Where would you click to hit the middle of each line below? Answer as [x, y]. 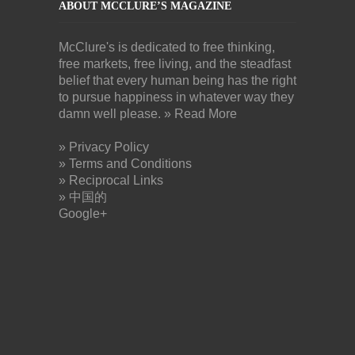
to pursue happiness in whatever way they [176, 97]
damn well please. [111, 114]
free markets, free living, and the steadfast [175, 64]
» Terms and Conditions [125, 164]
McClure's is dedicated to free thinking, [167, 48]
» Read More [200, 114]
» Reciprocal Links [111, 181]
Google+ [83, 214]
